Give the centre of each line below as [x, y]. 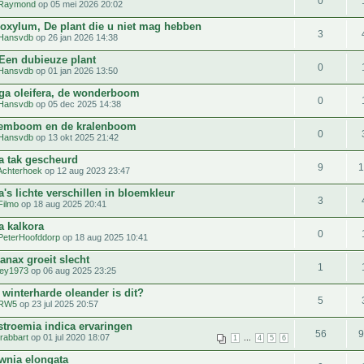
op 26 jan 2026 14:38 [76, 37]
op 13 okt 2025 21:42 [76, 137]
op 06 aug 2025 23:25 [72, 270]
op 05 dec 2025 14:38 [77, 104]
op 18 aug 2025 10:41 [104, 237]
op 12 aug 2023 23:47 [86, 170]
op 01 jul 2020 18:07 [69, 337]
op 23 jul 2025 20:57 [58, 303]
